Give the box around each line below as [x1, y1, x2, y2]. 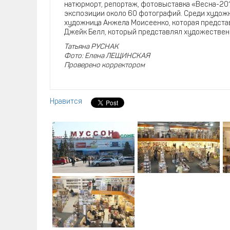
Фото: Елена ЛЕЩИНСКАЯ [64, 52, 150, 60]
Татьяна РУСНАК [64, 43, 119, 51]
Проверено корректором [64, 62, 145, 69]
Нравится [50, 98, 82, 106]
